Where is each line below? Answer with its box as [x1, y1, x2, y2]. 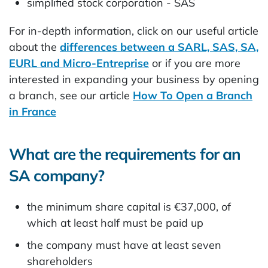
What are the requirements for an [9, 144, 241, 164]
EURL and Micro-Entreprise [9, 56, 149, 70]
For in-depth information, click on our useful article [9, 24, 258, 38]
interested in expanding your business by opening [9, 72, 259, 86]
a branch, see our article [9, 89, 133, 102]
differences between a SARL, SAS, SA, [60, 40, 258, 54]
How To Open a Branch [133, 89, 252, 102]
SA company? [9, 166, 105, 185]
